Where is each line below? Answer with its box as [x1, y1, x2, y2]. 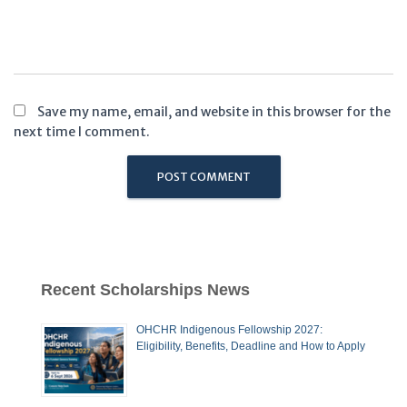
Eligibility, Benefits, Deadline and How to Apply [136, 340, 365, 352]
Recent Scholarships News [41, 281, 250, 299]
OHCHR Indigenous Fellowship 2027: [136, 323, 323, 336]
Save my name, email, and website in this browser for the [37, 104, 391, 120]
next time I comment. [14, 124, 150, 140]
